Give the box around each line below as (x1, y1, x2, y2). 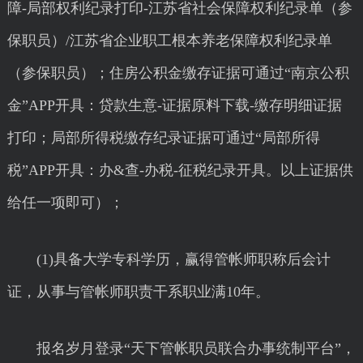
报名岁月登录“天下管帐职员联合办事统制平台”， (6, 340, 356, 357)
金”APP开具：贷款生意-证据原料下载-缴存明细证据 (6, 97, 342, 113)
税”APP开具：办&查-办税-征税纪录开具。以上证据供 (6, 162, 353, 178)
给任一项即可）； (6, 194, 124, 211)
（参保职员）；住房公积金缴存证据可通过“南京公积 (6, 65, 349, 81)
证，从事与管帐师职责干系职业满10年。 (6, 284, 270, 300)
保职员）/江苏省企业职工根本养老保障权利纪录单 (6, 32, 332, 49)
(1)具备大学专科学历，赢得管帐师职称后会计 (6, 251, 331, 267)
